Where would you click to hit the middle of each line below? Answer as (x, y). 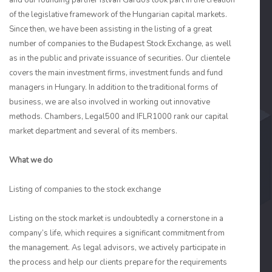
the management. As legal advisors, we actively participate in (117, 248)
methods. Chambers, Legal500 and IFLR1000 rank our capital (119, 117)
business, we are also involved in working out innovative (110, 102)
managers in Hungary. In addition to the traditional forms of (114, 87)
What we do (31, 160)
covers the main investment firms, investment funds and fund (116, 73)
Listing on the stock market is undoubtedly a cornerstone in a (116, 219)
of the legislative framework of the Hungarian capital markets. (118, 15)
